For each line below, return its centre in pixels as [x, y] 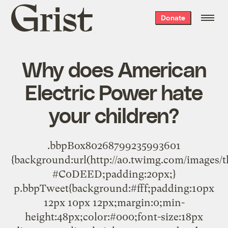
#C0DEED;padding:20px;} [114, 174]
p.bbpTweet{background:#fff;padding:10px [114, 188]
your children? [114, 114]
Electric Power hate [114, 91]
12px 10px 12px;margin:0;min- [114, 202]
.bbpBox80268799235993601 [114, 145]
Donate [173, 18]
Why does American [114, 68]
